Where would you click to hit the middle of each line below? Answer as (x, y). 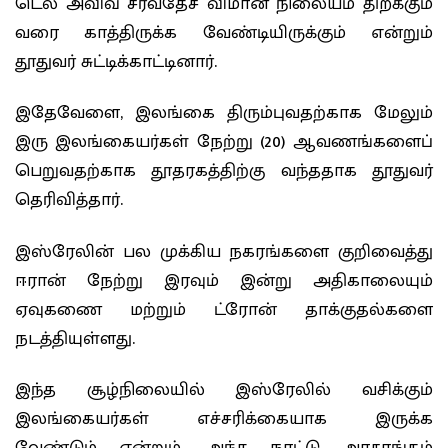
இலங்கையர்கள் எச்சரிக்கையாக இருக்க (224, 419)
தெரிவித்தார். (69, 200)
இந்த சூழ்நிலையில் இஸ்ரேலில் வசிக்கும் (224, 390)
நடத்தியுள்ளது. (75, 338)
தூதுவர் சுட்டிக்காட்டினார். (116, 61)
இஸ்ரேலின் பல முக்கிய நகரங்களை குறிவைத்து (224, 251)
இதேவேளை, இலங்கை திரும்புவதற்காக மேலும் (224, 113)
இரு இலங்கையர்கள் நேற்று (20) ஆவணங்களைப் (224, 142)
